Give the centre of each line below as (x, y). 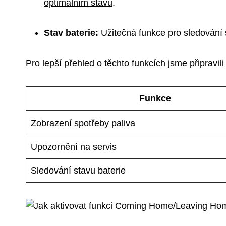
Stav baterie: (71, 33)
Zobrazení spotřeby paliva (83, 123)
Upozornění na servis (74, 147)
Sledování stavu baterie (78, 170)
